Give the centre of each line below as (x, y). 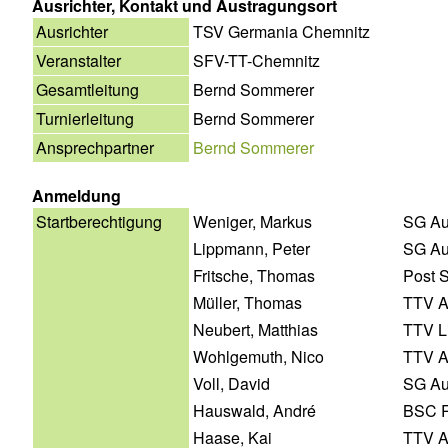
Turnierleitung (85, 118)
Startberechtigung (99, 221)
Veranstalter (78, 60)
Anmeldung (76, 195)
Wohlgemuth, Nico (258, 356)
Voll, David (231, 383)
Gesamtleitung (87, 89)
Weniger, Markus (252, 221)
